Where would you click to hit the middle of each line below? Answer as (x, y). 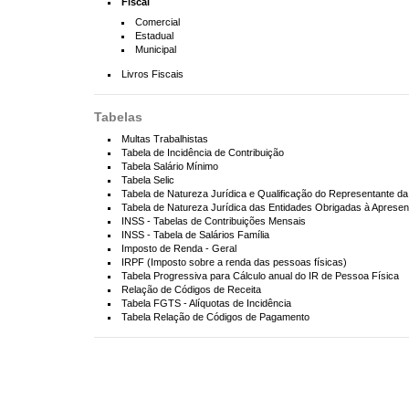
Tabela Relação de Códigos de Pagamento (215, 317)
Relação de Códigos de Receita (191, 290)
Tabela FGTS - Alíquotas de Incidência (206, 304)
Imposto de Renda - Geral (179, 249)
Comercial (157, 22)
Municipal (156, 50)
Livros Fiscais (152, 74)
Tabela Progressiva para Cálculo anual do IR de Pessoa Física (260, 276)
